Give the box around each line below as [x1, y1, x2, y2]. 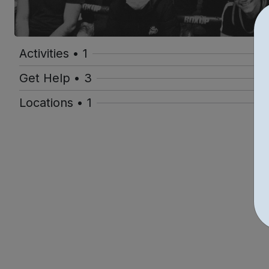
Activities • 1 [19, 46, 88, 61]
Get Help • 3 [19, 71, 92, 86]
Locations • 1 [19, 95, 92, 110]
